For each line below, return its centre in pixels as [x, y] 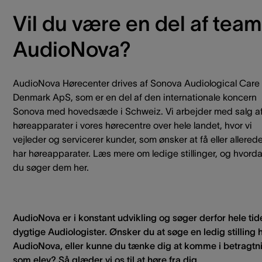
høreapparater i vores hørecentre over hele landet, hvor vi [132, 125]
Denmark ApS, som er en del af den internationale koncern [135, 97]
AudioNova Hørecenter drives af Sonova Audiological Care [136, 83]
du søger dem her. [51, 167]
